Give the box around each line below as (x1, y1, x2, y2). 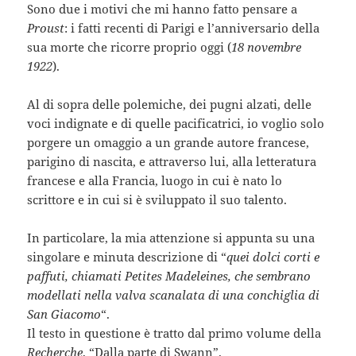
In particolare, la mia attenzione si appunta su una (27, 229, 315, 246)
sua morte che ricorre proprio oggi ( (27, 38, 232, 55)
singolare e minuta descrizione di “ (27, 248, 227, 265)
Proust (27, 19, 65, 36)
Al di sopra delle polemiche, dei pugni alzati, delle (27, 95, 312, 112)
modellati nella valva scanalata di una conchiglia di (27, 286, 320, 303)
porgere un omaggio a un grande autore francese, (27, 133, 310, 150)
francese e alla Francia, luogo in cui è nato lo (27, 172, 283, 188)
